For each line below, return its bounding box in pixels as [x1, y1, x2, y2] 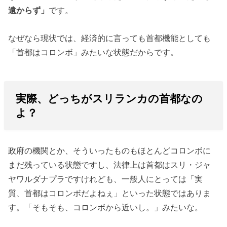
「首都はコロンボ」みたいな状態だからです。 [8, 46, 179, 58]
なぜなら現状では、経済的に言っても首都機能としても [8, 32, 211, 44]
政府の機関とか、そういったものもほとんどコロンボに [8, 145, 211, 157]
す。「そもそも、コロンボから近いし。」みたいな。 [8, 202, 203, 213]
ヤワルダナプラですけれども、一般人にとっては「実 [8, 173, 203, 185]
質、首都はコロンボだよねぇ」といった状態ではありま [8, 187, 211, 199]
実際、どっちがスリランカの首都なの [15, 91, 203, 105]
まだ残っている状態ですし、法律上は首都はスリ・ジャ [8, 159, 211, 171]
